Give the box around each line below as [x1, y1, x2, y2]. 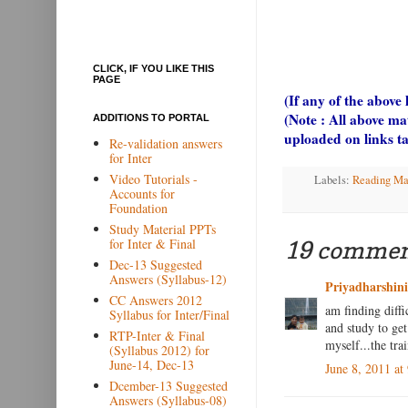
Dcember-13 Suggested [108, 376, 228, 394]
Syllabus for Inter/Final [108, 305, 229, 323]
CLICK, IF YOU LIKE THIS [93, 63, 214, 75]
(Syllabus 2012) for [108, 341, 209, 359]
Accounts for [108, 184, 175, 202]
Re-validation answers [108, 134, 222, 152]
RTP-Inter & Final [108, 326, 205, 344]
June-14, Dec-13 [108, 355, 194, 373]
